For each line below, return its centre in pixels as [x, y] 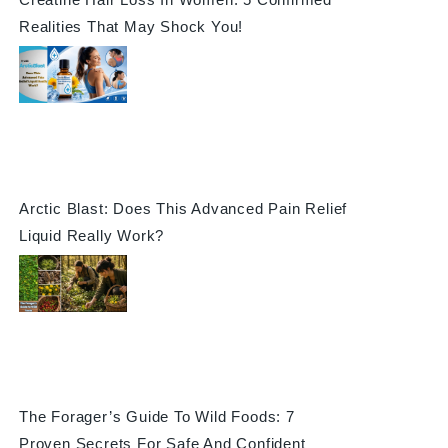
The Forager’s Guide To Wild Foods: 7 [156, 417]
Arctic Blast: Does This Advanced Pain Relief [183, 208]
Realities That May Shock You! [131, 27]
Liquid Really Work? [91, 235]
